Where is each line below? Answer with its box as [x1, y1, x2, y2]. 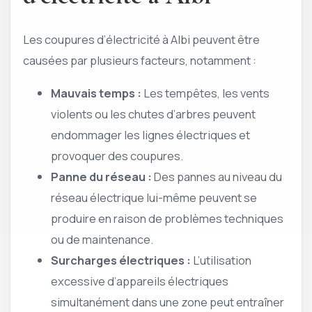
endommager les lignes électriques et [51, 126, 250, 143]
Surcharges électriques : [51, 251, 191, 268]
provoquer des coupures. [51, 147, 183, 164]
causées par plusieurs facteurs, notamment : [23, 52, 256, 69]
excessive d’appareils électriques [51, 272, 228, 289]
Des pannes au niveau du [152, 168, 282, 185]
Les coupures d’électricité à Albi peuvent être [23, 31, 260, 48]
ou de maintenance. [51, 231, 153, 247]
